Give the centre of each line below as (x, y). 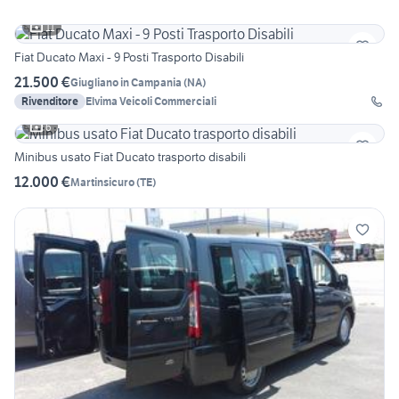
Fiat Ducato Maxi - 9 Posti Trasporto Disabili (129, 57)
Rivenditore (50, 102)
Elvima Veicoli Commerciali (151, 102)
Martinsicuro (102, 182)
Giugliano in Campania (126, 82)
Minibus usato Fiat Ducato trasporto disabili (130, 157)
